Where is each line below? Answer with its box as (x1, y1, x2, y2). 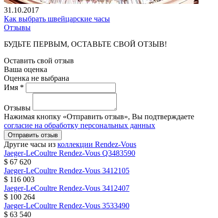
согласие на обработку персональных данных (4, 121, 155, 130)
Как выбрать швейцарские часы (4, 15, 110, 23)
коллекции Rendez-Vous (57, 140, 136, 149)
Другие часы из (4, 140, 57, 149)
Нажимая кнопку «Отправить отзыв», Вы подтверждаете (4, 112, 194, 121)
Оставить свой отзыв (4, 56, 74, 65)
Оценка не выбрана (4, 74, 69, 83)
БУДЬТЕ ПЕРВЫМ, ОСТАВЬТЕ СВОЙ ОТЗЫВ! (4, 40, 167, 49)
